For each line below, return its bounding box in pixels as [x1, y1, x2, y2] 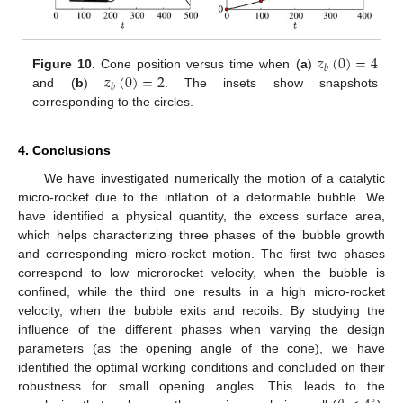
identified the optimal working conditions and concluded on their [18, 360, 385, 375]
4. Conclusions [18, 143, 111, 158]
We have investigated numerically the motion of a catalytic [43, 171, 385, 186]
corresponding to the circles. [32, 94, 194, 110]
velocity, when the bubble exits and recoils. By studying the [18, 303, 385, 318]
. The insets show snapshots [165, 76, 378, 91]
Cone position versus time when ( [95, 57, 300, 72]
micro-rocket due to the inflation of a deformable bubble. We [18, 190, 385, 205]
